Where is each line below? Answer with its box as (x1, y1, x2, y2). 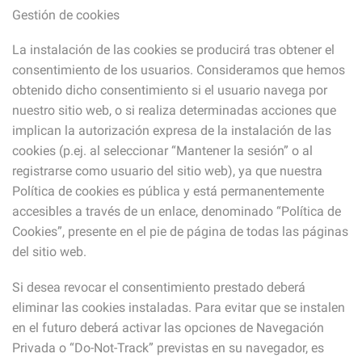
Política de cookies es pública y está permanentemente (12, 183, 324, 200)
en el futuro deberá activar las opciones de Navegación (12, 319, 324, 335)
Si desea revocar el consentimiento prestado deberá (12, 279, 305, 295)
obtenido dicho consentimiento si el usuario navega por (12, 82, 327, 99)
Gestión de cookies (12, 6, 120, 23)
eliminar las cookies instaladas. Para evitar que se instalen (12, 299, 345, 315)
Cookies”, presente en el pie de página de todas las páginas (12, 224, 348, 240)
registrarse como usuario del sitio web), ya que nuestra (12, 163, 322, 179)
